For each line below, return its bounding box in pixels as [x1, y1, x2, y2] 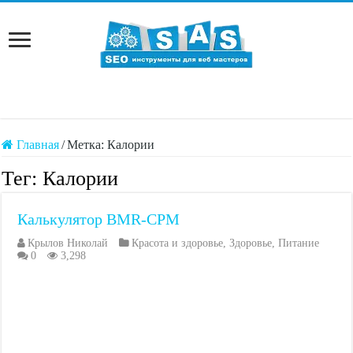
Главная [13, 138, 60, 151]
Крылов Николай [28, 237, 109, 249]
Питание [278, 237, 320, 249]
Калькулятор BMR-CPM [17, 210, 180, 228]
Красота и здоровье [132, 237, 224, 249]
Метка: [67, 138, 108, 151]
